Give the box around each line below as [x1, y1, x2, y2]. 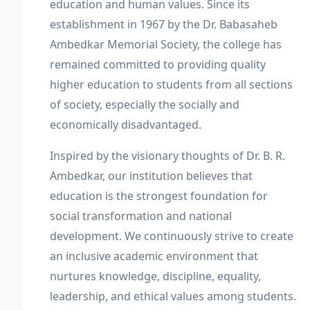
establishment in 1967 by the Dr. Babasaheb [50, 17, 277, 32]
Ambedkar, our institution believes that [50, 168, 253, 183]
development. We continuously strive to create [50, 228, 293, 244]
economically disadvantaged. [50, 117, 201, 132]
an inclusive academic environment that [50, 248, 258, 264]
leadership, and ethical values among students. [50, 289, 296, 304]
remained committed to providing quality [50, 57, 266, 72]
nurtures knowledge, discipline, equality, [50, 268, 261, 284]
